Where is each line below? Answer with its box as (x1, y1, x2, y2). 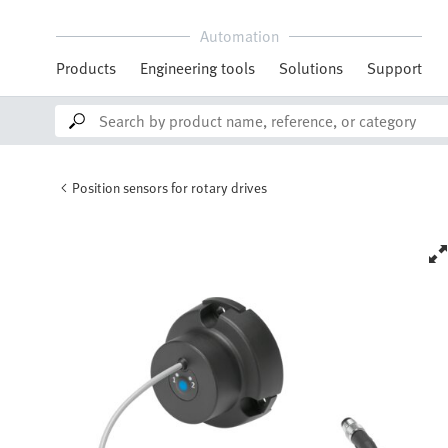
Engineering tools (140, 56, 255, 80)
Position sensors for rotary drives (72, 177, 267, 198)
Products (56, 56, 116, 80)
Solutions (279, 56, 343, 80)
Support (367, 56, 422, 80)
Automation (199, 24, 279, 48)
